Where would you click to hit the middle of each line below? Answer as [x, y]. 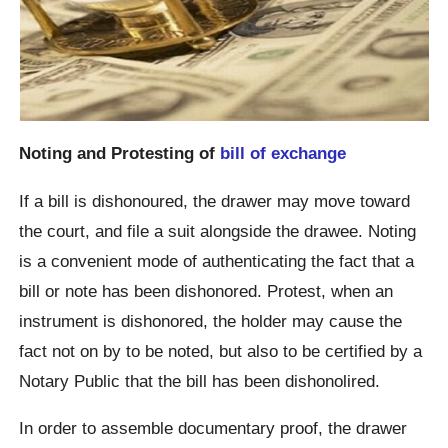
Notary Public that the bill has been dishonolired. [200, 380]
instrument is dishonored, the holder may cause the [211, 320]
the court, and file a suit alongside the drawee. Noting [218, 230]
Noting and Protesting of [120, 153]
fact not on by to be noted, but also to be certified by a [221, 350]
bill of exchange [283, 153]
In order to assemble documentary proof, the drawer [213, 427]
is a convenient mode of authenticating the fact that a [217, 260]
